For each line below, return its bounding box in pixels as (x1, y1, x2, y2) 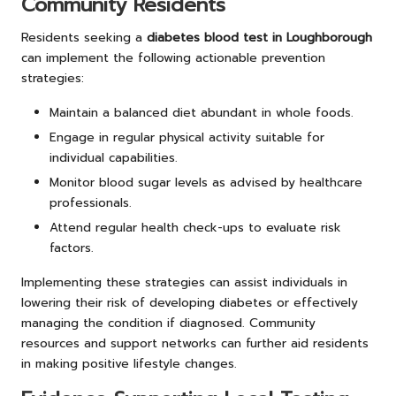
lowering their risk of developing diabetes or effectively (21, 293, 358, 313)
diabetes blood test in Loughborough (147, 28, 372, 48)
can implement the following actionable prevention (21, 49, 325, 68)
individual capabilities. (49, 148, 178, 168)
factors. (49, 239, 94, 258)
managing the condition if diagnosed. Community (21, 314, 316, 333)
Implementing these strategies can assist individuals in (21, 273, 347, 293)
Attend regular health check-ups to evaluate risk (49, 218, 341, 238)
